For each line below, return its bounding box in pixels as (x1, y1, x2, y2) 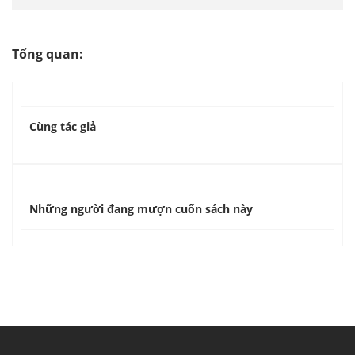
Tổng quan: (12, 45, 83, 63)
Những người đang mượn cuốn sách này (29, 201, 253, 217)
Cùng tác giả (29, 119, 96, 135)
